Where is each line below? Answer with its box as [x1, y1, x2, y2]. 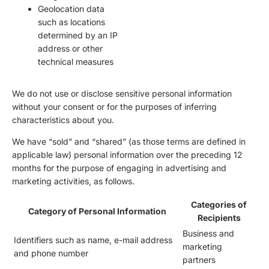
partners [183, 255, 216, 265]
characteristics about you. [12, 115, 114, 125]
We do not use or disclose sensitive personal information [12, 88, 232, 99]
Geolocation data [38, 4, 104, 14]
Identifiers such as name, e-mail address [14, 235, 172, 246]
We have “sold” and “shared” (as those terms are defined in [12, 136, 246, 147]
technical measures [38, 56, 113, 67]
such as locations [38, 17, 105, 28]
